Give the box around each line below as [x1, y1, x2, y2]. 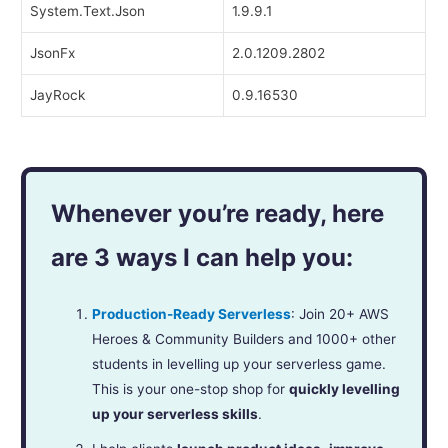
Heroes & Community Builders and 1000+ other [92, 330, 397, 347]
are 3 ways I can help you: [51, 242, 354, 272]
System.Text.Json [30, 2, 146, 19]
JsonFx [30, 44, 76, 61]
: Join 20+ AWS [291, 305, 390, 322]
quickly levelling [289, 380, 401, 397]
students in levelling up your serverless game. [92, 355, 387, 372]
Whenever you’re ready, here [51, 198, 385, 228]
